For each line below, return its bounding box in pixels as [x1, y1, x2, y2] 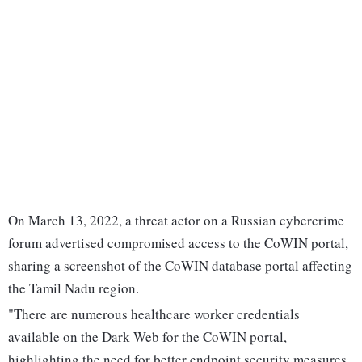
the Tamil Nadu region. [8, 279, 139, 298]
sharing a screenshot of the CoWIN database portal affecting [8, 256, 352, 276]
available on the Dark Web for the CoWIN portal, [8, 327, 287, 347]
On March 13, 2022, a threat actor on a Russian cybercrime [8, 211, 344, 230]
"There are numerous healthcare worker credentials [8, 305, 300, 324]
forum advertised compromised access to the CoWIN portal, [8, 234, 348, 253]
